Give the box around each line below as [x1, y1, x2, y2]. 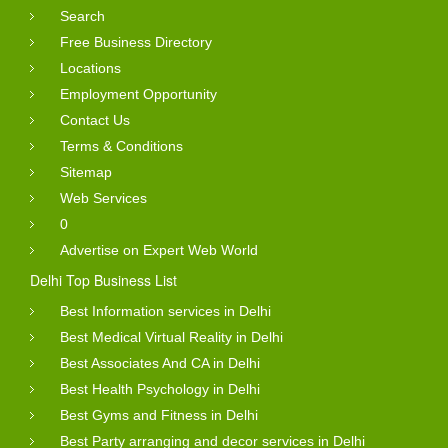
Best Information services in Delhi [60, 303, 271, 320]
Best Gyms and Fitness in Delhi [60, 407, 258, 424]
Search [60, 8, 105, 25]
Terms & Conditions [60, 138, 183, 155]
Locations [60, 60, 121, 77]
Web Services [60, 190, 147, 207]
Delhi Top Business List [30, 270, 177, 291]
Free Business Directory [60, 34, 212, 51]
